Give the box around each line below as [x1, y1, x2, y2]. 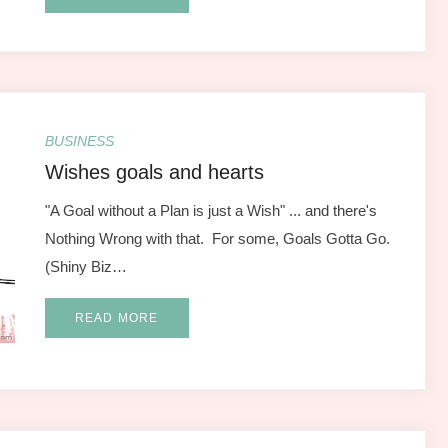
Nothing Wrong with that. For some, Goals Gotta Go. [44, 229, 394, 247]
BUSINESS [44, 132, 114, 149]
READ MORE [74, 310, 159, 325]
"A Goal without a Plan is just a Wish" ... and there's [44, 201, 377, 219]
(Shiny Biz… [44, 257, 127, 275]
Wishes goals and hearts [44, 160, 264, 183]
